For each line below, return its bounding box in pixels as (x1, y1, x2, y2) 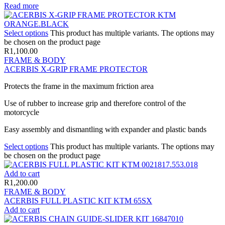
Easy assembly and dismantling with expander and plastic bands (4, 125, 206, 134)
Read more (4, 1, 39, 10)
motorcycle (4, 107, 39, 117)
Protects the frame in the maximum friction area (4, 81, 154, 90)
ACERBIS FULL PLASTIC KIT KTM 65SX (4, 196, 152, 205)
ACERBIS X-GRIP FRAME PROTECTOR (4, 64, 148, 73)
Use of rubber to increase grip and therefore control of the (4, 98, 186, 107)
